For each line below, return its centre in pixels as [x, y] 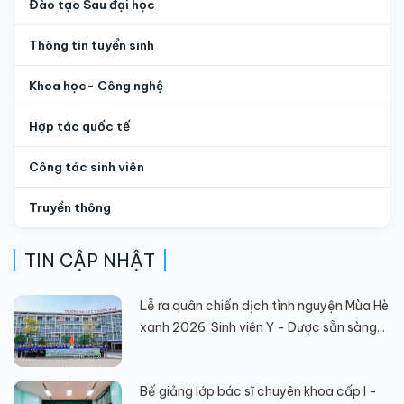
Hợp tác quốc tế [79, 126]
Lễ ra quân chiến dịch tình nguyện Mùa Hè [264, 305]
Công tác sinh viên [87, 166]
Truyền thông [70, 207]
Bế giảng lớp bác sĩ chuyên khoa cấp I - [258, 391]
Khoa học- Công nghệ [96, 85]
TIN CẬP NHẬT [90, 260]
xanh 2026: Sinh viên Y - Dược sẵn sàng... [262, 327]
